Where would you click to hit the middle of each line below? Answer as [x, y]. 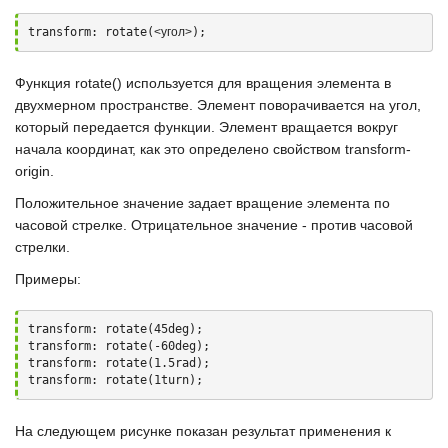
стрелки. [42, 247]
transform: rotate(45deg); [115, 329]
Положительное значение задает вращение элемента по [202, 203]
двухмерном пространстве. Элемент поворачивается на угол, [218, 105]
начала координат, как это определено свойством [180, 149]
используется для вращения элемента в [256, 83]
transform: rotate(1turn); [115, 380]
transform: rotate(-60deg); [119, 346]
